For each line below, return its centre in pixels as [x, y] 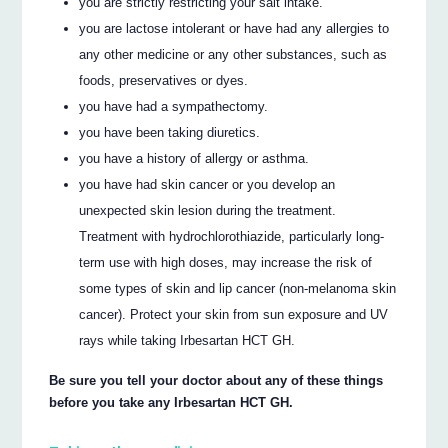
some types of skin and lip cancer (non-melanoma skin [238, 288]
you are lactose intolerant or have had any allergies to [234, 28]
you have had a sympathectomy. [174, 106]
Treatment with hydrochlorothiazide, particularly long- [232, 236]
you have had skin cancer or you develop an [207, 184]
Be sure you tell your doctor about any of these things [216, 381]
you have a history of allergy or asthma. [194, 158]
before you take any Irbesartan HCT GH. [171, 403]
